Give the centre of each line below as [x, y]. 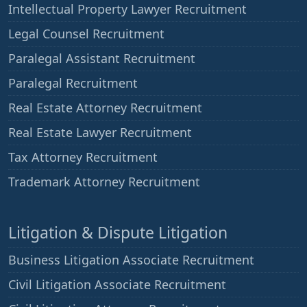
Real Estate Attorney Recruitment [105, 108]
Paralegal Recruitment [73, 83]
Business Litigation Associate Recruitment [131, 260]
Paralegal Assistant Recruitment [102, 59]
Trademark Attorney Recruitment [104, 182]
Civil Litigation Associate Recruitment [117, 285]
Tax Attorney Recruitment [83, 157]
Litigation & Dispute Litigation [118, 233]
